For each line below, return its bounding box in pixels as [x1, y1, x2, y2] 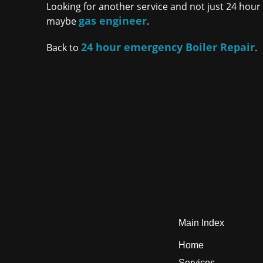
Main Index [178, 218, 224, 228]
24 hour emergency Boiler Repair [81, 40, 255, 54]
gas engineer [79, 14, 147, 28]
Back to [46, 41, 82, 54]
